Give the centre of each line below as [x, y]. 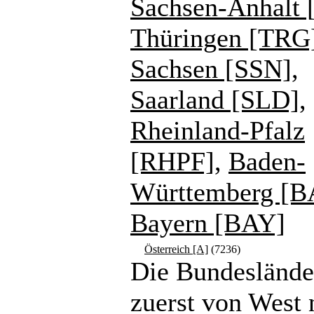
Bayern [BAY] [208, 223]
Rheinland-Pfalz [218, 130]
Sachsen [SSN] [211, 69]
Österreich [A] [176, 249]
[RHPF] [172, 161]
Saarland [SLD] [215, 100]
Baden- [267, 161]
